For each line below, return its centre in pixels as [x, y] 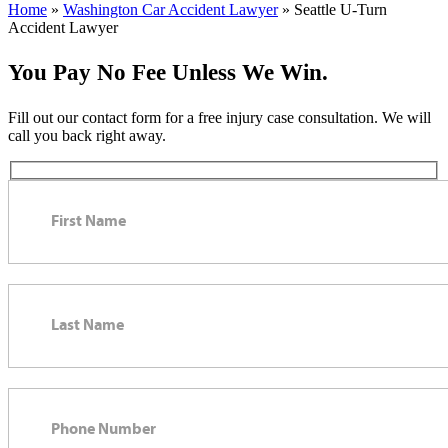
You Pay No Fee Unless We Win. [168, 72]
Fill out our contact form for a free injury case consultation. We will [219, 117]
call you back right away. [87, 135]
